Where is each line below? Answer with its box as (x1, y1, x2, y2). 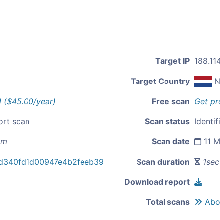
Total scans (146, 197, 190, 207)
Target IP (155, 56, 190, 66)
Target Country (131, 76, 190, 86)
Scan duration (137, 157, 190, 167)
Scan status (145, 116, 190, 127)
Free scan (152, 96, 190, 107)
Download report (124, 177, 190, 187)
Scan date (152, 137, 190, 147)
